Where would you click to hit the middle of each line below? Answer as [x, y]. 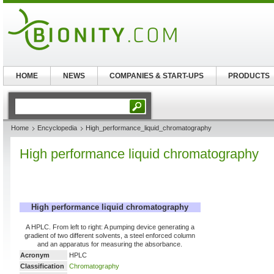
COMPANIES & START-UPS [157, 76]
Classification [42, 266]
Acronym [35, 255]
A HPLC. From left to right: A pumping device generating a [110, 227]
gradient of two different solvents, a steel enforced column [110, 235]
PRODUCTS [249, 76]
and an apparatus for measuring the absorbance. [110, 244]
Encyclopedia [57, 128]
